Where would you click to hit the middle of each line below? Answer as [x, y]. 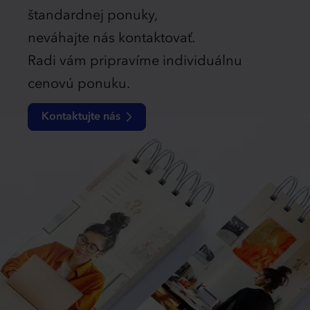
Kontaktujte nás [81, 117]
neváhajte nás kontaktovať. [111, 39]
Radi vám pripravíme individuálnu [135, 62]
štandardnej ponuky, [93, 16]
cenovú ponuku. [79, 85]
